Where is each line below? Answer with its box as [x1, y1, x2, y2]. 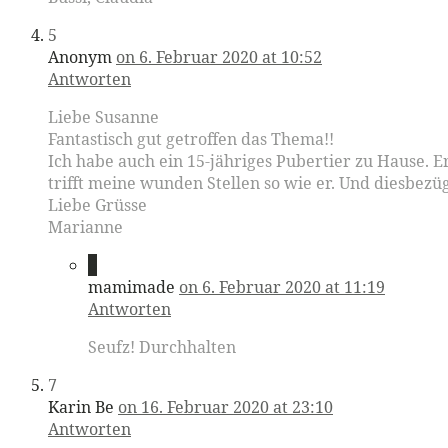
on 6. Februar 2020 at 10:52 [116, 45, 322, 68]
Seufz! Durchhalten [88, 335, 236, 358]
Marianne [48, 215, 123, 238]
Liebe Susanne [48, 105, 159, 128]
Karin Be [48, 395, 114, 418]
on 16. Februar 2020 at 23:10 [118, 395, 333, 418]
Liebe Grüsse [48, 193, 147, 216]
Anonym [48, 45, 112, 68]
